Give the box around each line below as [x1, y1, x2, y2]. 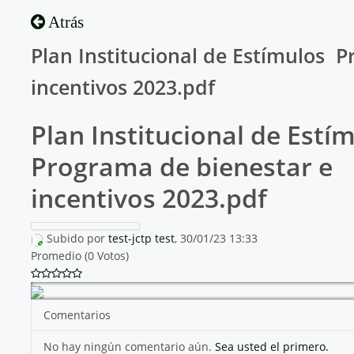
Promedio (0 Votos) [30, 248, 129, 264]
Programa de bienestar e [30, 149, 333, 184]
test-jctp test [107, 231, 175, 247]
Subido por [46, 231, 108, 247]
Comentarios [43, 307, 111, 323]
